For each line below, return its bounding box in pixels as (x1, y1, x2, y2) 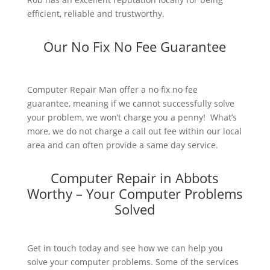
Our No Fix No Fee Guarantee (43, 37, 227, 55)
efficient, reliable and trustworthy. (27, 7, 165, 19)
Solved (115, 199, 155, 218)
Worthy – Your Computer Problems (27, 184, 243, 202)
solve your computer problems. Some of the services (27, 256, 239, 268)
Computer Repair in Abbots (51, 168, 219, 187)
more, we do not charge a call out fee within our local (27, 125, 242, 137)
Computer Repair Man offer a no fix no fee (27, 83, 198, 95)
